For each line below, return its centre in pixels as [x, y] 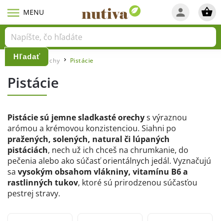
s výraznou [166, 117]
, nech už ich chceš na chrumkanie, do [118, 150]
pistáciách [28, 150]
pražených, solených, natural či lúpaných [89, 139]
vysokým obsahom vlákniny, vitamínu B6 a [103, 172]
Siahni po [159, 128]
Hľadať [27, 56]
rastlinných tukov [43, 183]
